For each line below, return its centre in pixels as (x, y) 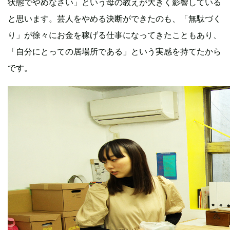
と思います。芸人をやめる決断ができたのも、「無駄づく (114, 18)
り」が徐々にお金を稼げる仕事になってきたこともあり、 (114, 35)
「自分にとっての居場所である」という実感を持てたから (114, 51)
